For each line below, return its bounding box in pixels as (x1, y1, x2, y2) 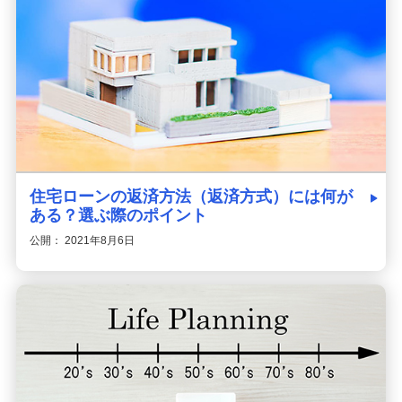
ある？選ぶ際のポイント (29, 205, 207, 224)
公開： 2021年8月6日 (29, 233, 135, 247)
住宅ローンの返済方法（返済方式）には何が (29, 187, 353, 205)
